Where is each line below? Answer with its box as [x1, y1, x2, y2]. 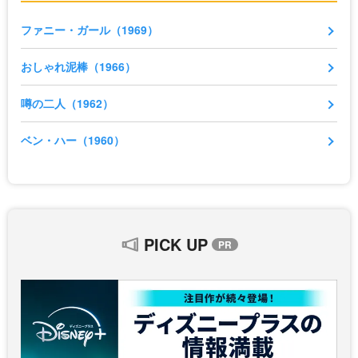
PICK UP [143, 233, 208, 257]
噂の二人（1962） [21, 95, 113, 112]
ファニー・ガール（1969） [21, 22, 158, 38]
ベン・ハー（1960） [21, 132, 125, 149]
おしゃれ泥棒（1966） [21, 58, 136, 75]
